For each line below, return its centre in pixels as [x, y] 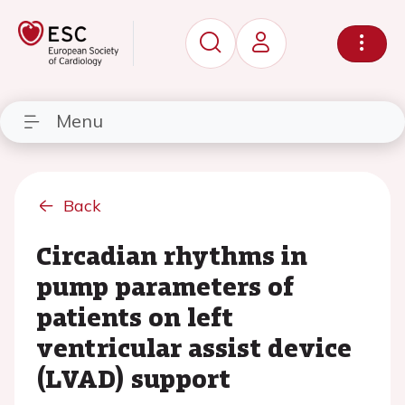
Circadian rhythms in [172, 255]
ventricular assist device [194, 347]
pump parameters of [165, 286]
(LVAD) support [133, 378]
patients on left [135, 316]
